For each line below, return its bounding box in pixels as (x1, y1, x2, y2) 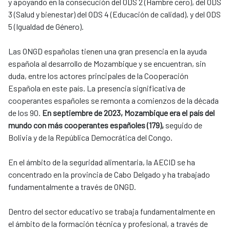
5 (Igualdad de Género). (8, 22, 84, 32)
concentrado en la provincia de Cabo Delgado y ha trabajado (8, 169, 210, 180)
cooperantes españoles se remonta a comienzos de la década (8, 95, 219, 106)
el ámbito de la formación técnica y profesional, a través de (8, 219, 208, 229)
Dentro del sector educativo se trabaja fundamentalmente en (8, 206, 215, 217)
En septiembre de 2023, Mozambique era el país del (42, 108, 215, 118)
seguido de (164, 120, 202, 130)
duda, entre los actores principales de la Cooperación (8, 71, 188, 81)
